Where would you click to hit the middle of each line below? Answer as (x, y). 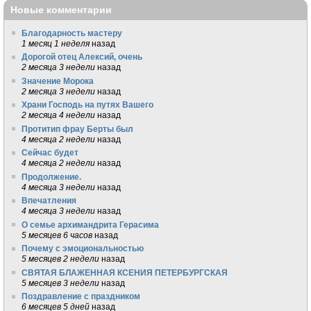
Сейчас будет (50, 153)
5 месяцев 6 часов (57, 235)
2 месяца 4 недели (59, 115)
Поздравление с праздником (81, 296)
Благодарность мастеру (72, 33)
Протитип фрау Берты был (78, 128)
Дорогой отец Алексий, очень (82, 57)
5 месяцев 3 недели (61, 283)
